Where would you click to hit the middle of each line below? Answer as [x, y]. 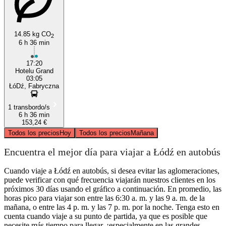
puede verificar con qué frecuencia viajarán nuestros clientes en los [110, 180]
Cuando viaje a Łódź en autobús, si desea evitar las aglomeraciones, [112, 171]
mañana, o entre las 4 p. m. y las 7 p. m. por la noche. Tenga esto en [112, 207]
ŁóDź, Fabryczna [34, 86]
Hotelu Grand [34, 71]
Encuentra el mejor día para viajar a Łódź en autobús [112, 152]
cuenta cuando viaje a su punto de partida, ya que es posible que [106, 216]
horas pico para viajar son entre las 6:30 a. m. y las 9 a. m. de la [104, 198]
